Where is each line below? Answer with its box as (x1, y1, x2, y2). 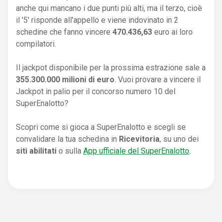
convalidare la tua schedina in (16, 134, 119, 144)
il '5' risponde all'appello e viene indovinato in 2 (16, 15, 178, 25)
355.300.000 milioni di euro (16, 74, 114, 84)
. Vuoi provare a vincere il (114, 74, 201, 84)
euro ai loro (152, 27, 193, 37)
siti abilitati (16, 146, 58, 156)
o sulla (58, 146, 83, 156)
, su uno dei (160, 134, 199, 144)
